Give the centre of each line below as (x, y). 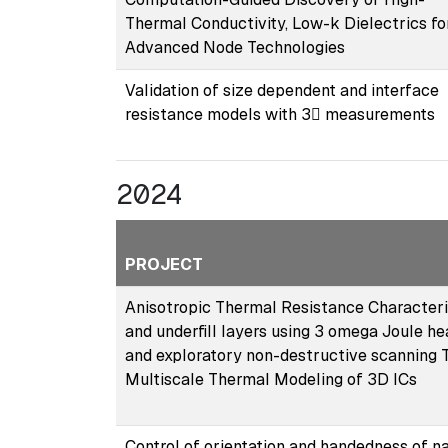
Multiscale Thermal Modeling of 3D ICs (270, 379)
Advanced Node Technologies (234, 47)
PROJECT (163, 264)
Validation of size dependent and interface (281, 90)
